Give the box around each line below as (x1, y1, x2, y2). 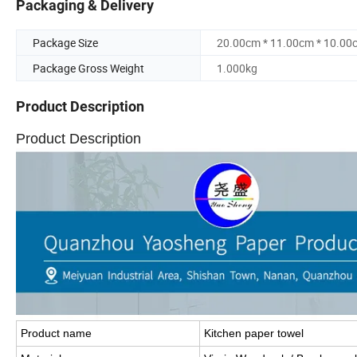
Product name (21, 326, 92, 339)
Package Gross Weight (33, 61, 144, 76)
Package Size (33, 35, 98, 51)
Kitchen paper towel (204, 326, 304, 339)
